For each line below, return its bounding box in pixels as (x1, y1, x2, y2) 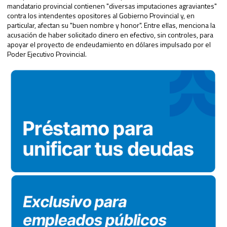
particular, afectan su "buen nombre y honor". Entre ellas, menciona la (7, 20, 215, 31)
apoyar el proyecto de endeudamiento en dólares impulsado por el (7, 39, 211, 50)
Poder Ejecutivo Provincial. (7, 49, 87, 60)
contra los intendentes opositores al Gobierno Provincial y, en (7, 10, 195, 21)
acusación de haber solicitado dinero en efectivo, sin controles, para (7, 29, 213, 41)
